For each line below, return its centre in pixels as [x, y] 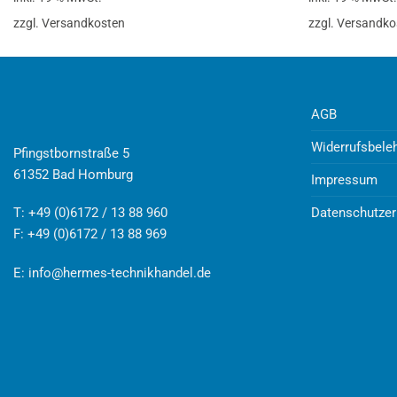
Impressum [344, 179]
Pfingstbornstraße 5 [71, 153]
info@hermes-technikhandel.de [120, 273]
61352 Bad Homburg [73, 174]
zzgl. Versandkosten [69, 23]
